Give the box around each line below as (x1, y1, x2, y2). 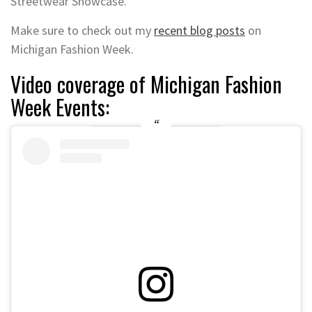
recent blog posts (154, 22, 245, 39)
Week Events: (10, 91, 109, 123)
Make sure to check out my (10, 22, 154, 39)
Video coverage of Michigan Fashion (10, 68, 282, 100)
